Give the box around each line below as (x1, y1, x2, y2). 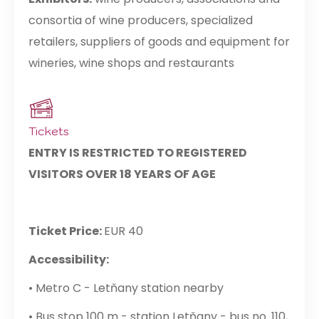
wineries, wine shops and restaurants (28, 55, 234, 72)
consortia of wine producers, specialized (28, 12, 253, 29)
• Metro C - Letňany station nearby (28, 280, 224, 297)
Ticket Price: (28, 223, 104, 240)
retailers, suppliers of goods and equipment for (28, 33, 290, 51)
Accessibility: (28, 251, 109, 268)
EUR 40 (104, 223, 143, 240)
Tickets (28, 124, 69, 139)
